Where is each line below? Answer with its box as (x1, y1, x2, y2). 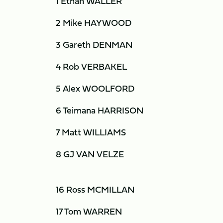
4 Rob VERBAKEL (56, 60, 127, 73)
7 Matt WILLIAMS (56, 125, 126, 139)
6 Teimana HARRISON (56, 104, 143, 117)
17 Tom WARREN (56, 205, 122, 218)
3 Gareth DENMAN (56, 38, 132, 51)
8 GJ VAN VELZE (56, 147, 124, 161)
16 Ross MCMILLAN (56, 183, 134, 196)
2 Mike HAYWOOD (56, 16, 131, 29)
